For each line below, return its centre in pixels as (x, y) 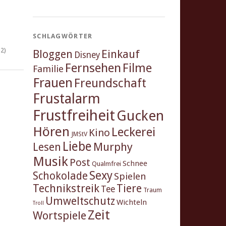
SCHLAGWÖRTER (63, 36)
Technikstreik (66, 189)
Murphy (113, 147)
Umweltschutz (80, 201)
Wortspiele (60, 216)
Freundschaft (110, 83)
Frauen (53, 83)
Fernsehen (93, 68)
